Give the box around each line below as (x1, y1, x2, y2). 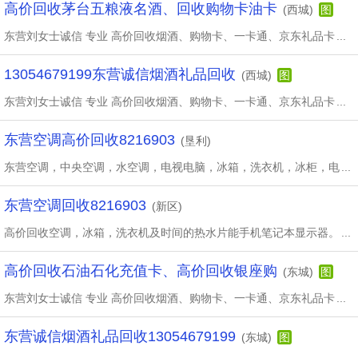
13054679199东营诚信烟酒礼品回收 (4, 66, 236, 82)
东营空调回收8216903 (4, 197, 146, 213)
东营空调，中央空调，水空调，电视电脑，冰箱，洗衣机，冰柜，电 (4, 161, 340, 173)
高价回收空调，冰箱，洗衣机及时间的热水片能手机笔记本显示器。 (4, 226, 340, 239)
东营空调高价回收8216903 (4, 132, 175, 148)
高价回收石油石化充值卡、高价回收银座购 (4, 263, 277, 279)
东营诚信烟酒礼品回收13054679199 (4, 328, 236, 344)
